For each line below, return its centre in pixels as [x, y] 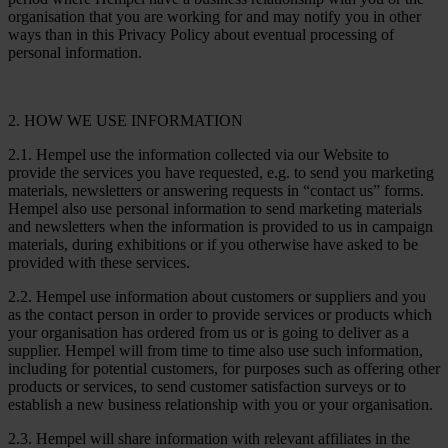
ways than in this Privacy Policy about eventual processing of [201, 34]
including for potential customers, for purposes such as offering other [224, 368]
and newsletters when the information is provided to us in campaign [220, 226]
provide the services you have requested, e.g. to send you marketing [221, 172]
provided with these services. [99, 262]
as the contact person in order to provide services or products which [220, 314]
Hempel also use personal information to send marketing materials [215, 208]
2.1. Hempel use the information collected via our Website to [198, 154]
